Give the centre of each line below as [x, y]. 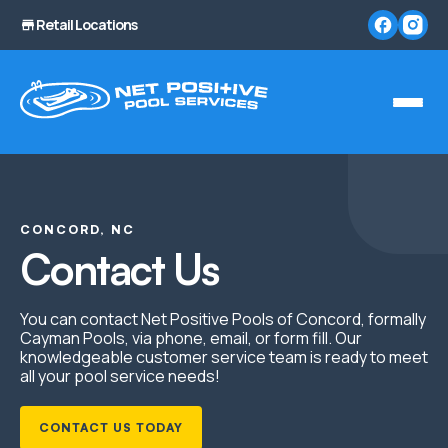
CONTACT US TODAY [111, 428]
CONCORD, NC [77, 230]
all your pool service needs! [120, 376]
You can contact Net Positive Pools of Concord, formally [223, 319]
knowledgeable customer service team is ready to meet [224, 357]
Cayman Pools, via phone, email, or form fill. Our [191, 338]
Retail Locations [86, 24]
